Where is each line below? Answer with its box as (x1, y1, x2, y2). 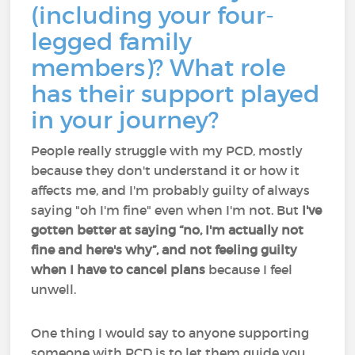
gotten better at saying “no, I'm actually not (31, 222, 304, 238)
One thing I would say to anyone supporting (31, 325, 310, 341)
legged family (31, 27, 193, 56)
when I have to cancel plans (31, 261, 206, 277)
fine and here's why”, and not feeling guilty (31, 242, 298, 258)
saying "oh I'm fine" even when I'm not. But (31, 202, 303, 218)
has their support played (31, 79, 320, 109)
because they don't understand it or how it (31, 162, 300, 178)
